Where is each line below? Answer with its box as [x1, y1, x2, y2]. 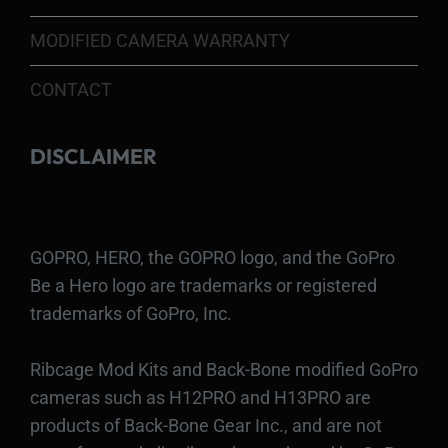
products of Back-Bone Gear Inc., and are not [30, 414, 382, 436]
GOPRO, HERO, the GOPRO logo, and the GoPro [30, 246, 395, 268]
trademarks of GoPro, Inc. [30, 302, 232, 324]
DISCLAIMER [30, 142, 157, 169]
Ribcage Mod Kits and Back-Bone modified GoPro [30, 358, 418, 380]
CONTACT [30, 78, 112, 100]
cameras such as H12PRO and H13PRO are [30, 386, 371, 408]
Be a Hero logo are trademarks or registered [30, 274, 377, 296]
